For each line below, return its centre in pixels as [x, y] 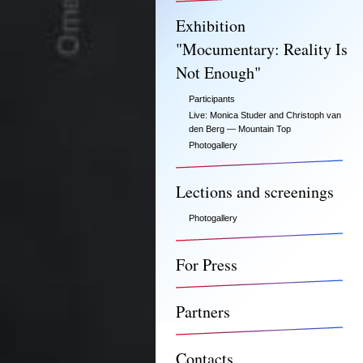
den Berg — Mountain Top [240, 129]
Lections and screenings [255, 192]
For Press [207, 265]
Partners [203, 312]
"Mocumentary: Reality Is [262, 49]
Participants [212, 99]
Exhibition [211, 26]
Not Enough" [218, 73]
